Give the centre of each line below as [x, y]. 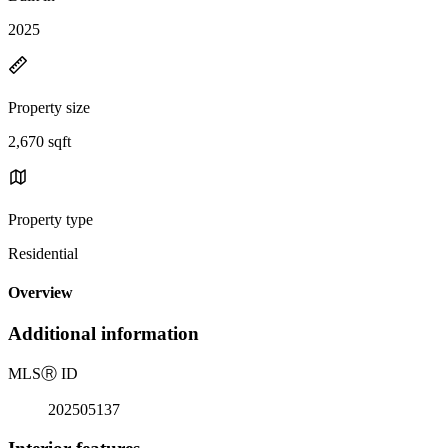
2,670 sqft [39, 141]
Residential [43, 253]
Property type [50, 219]
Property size [49, 107]
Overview [40, 293]
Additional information [103, 334]
